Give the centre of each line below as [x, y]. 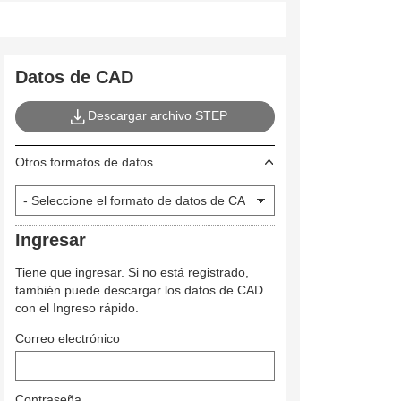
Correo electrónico [68, 339]
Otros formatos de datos [84, 162]
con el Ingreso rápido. [77, 308]
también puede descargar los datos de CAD [139, 290]
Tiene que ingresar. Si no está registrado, [132, 273]
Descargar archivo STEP [158, 115]
